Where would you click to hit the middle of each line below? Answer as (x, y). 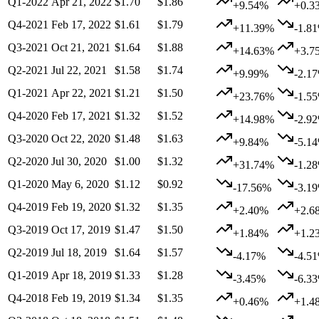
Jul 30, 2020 (79, 162)
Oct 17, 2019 (81, 230)
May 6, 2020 (80, 184)
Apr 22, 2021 (82, 93)
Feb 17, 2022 (81, 25)
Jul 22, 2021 (79, 70)
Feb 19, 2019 (81, 298)
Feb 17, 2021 (81, 116)
